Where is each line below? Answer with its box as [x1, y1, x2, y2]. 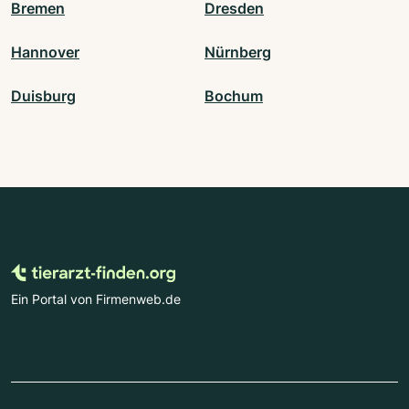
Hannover [11, 43, 79, 62]
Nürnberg [204, 43, 271, 62]
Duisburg [11, 87, 76, 106]
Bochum [204, 87, 263, 106]
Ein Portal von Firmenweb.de [11, 291, 181, 308]
